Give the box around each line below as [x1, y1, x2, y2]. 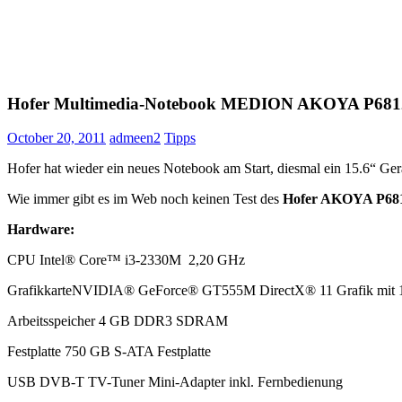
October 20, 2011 [7, 130, 106, 146]
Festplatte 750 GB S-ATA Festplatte [7, 344, 211, 360]
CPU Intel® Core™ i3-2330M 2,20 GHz [7, 252, 245, 268]
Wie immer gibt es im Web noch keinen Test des [7, 191, 283, 207]
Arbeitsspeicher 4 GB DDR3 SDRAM [7, 313, 228, 329]
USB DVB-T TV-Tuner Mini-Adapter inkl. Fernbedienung [7, 374, 343, 390]
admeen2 [109, 130, 161, 146]
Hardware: [7, 222, 74, 238]
